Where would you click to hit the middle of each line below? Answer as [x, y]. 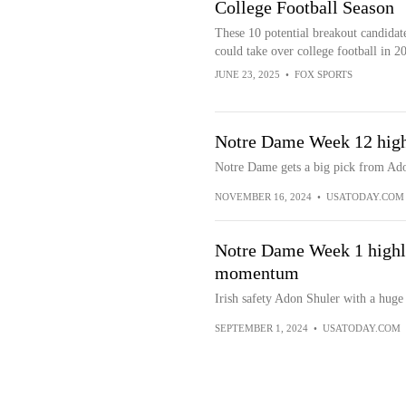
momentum [256, 273]
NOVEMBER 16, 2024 [263, 197]
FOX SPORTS [323, 74]
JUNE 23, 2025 [247, 74]
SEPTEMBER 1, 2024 [261, 328]
